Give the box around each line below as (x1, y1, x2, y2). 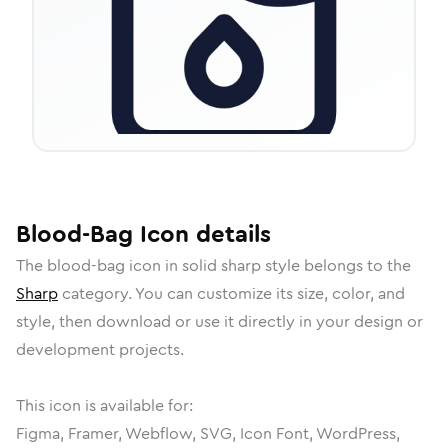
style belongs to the (261, 254, 411, 277)
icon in (125, 254, 182, 277)
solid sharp (182, 254, 261, 277)
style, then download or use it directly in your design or (16, 310, 423, 333)
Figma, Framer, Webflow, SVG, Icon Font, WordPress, (16, 422, 400, 445)
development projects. (16, 338, 184, 361)
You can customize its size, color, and (135, 282, 405, 305)
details (189, 217, 271, 251)
